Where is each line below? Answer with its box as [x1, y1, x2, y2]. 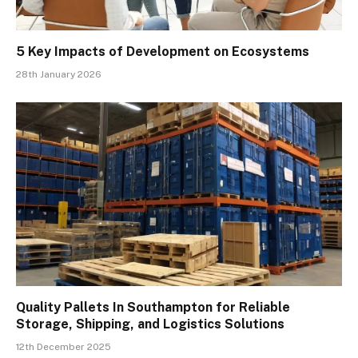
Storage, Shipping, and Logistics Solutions [16, 316, 284, 332]
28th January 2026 [16, 69, 101, 81]
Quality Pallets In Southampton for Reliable [16, 299, 290, 315]
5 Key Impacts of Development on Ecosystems [16, 44, 309, 60]
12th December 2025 [16, 340, 111, 352]
